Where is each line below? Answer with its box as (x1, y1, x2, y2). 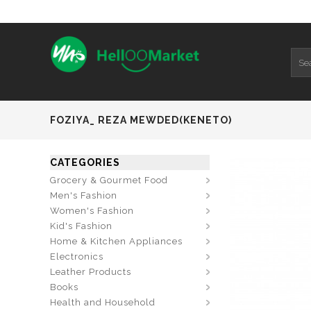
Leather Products (50, 267, 131, 277)
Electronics (50, 251, 103, 262)
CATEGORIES (50, 157, 120, 168)
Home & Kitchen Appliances (50, 236, 183, 246)
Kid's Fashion (50, 221, 112, 231)
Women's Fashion (50, 205, 134, 216)
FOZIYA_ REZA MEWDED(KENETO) (50, 115, 232, 126)
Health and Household (50, 297, 155, 308)
